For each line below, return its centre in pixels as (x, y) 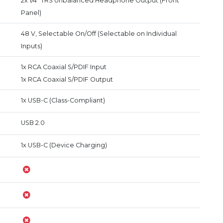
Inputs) (32, 46)
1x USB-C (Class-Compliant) (63, 100)
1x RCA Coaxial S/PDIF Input (64, 67)
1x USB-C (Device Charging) (64, 145)
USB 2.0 (33, 123)
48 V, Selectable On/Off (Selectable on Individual (99, 34)
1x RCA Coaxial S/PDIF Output (67, 79)
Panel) (31, 13)
